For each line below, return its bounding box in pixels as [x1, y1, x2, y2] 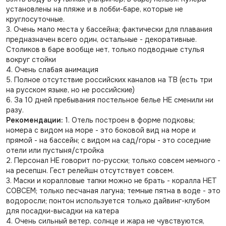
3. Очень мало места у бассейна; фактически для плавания [6, 25, 212, 34]
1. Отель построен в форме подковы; [63, 116, 195, 125]
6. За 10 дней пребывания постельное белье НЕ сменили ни [6, 95, 213, 104]
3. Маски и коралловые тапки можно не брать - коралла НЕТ [6, 176, 217, 185]
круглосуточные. [6, 15, 65, 24]
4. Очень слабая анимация [6, 65, 98, 74]
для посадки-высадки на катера [6, 206, 119, 215]
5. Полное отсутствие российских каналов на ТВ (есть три [6, 75, 212, 84]
